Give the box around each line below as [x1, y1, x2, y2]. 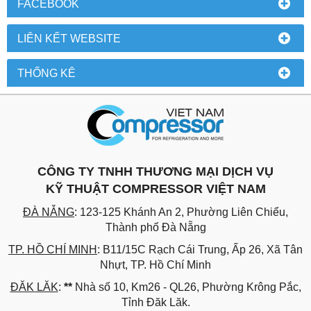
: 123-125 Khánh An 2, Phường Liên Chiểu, [74, 206, 288, 219]
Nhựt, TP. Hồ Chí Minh [100, 259, 211, 271]
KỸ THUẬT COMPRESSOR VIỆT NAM [45, 182, 266, 196]
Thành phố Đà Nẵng [105, 221, 206, 234]
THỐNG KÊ [17, 67, 76, 80]
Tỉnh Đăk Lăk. [121, 296, 190, 309]
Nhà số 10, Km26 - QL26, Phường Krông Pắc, [74, 281, 301, 294]
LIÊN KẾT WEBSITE [17, 32, 121, 45]
